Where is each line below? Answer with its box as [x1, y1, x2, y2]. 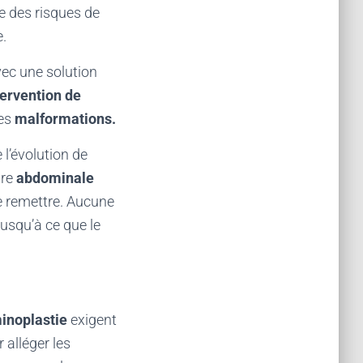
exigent [70, 311, 117, 328]
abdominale [16, 169, 94, 186]
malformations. [15, 110, 116, 127]
